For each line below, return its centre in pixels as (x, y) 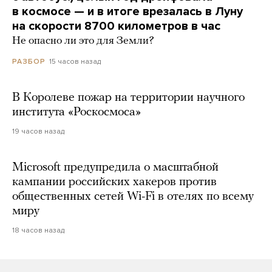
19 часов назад (38, 131)
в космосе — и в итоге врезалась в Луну (127, 12)
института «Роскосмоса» (76, 113)
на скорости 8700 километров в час (116, 26)
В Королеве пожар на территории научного (128, 98)
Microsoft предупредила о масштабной (115, 168)
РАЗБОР (29, 62)
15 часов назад (75, 62)
